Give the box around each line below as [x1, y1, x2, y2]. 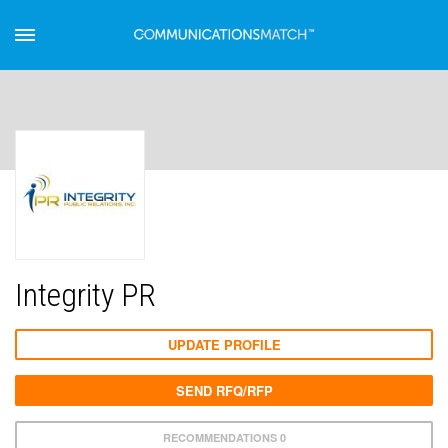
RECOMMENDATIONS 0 [162, 430, 286, 445]
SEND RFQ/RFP [175, 381, 273, 400]
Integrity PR [15, 276, 156, 314]
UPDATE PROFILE [167, 335, 281, 354]
